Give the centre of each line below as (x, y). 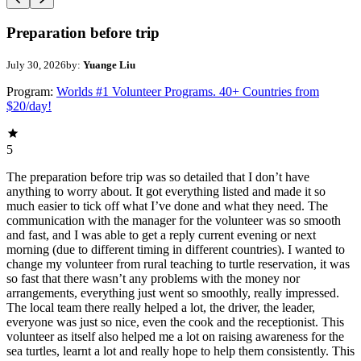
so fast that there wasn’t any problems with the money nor (153, 278)
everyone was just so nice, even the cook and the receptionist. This (175, 322)
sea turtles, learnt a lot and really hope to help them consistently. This (180, 351)
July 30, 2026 (36, 64)
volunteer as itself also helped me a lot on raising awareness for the (175, 336)
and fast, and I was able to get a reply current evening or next (161, 234)
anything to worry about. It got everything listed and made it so (166, 191)
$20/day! (29, 106)
